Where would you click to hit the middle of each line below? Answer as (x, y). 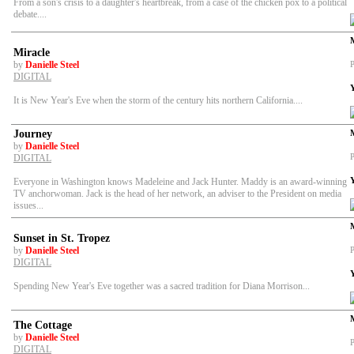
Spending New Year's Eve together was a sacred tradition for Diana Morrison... (162, 286)
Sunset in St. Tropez (62, 238)
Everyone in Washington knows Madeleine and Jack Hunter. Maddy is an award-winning (180, 182)
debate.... (30, 15)
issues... (28, 206)
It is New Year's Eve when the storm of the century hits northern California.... (158, 101)
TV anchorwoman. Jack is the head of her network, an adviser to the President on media (177, 194)
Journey (33, 134)
